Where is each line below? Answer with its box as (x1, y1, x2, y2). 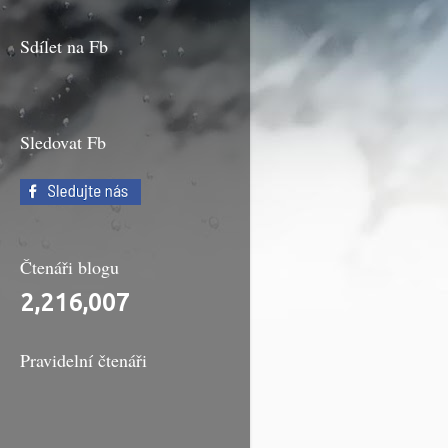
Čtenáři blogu (20, 254, 119, 279)
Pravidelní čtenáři (20, 347, 147, 372)
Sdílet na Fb (20, 34, 108, 59)
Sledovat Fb (20, 130, 106, 155)
